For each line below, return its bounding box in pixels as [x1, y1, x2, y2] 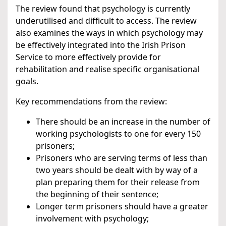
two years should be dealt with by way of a [36, 164, 198, 176]
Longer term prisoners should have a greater [36, 201, 208, 212]
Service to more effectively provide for [16, 51, 161, 63]
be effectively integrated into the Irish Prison [16, 39, 186, 51]
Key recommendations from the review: [16, 96, 167, 107]
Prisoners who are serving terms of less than [36, 152, 207, 164]
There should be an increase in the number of [36, 116, 210, 128]
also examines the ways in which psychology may [16, 27, 203, 39]
